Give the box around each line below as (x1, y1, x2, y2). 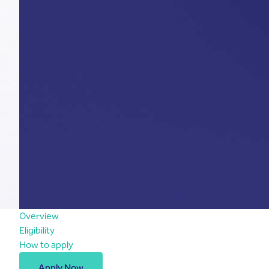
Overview (19, 210, 61, 222)
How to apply (19, 239, 73, 250)
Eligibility (19, 225, 55, 236)
